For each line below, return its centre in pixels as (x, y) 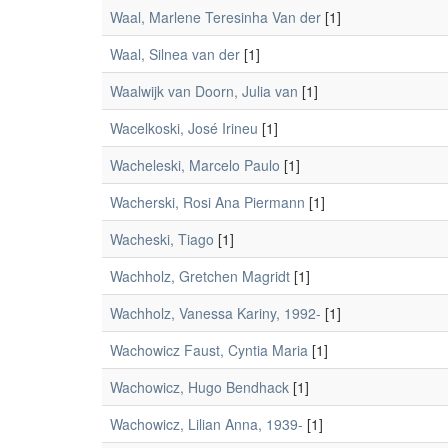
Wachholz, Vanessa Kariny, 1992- (215, 313)
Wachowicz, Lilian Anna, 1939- (206, 424)
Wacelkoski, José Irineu (184, 128)
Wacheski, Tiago (162, 239)
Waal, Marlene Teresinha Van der (215, 17)
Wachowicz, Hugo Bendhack (199, 387)
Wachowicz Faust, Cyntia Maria (209, 350)
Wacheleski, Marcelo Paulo (195, 165)
